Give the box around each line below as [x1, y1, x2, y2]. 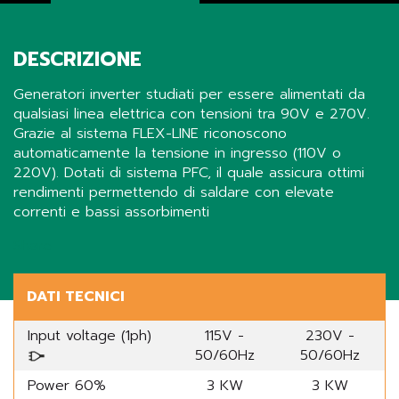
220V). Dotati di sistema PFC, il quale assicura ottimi [13, 162, 364, 184]
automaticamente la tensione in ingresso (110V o [13, 142, 341, 165]
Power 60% [28, 375, 106, 397]
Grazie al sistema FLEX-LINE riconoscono [13, 123, 287, 145]
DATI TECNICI [27, 286, 125, 308]
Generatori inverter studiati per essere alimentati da [13, 84, 365, 106]
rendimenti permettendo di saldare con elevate [13, 182, 334, 204]
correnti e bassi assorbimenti [13, 201, 209, 224]
